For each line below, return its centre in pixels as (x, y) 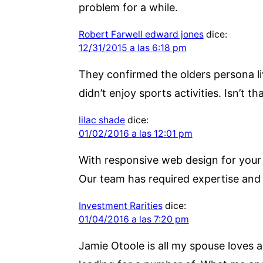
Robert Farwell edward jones (141, 34)
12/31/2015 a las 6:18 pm (132, 48)
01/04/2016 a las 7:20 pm (134, 219)
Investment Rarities (120, 205)
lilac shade (102, 120)
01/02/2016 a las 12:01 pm (135, 133)
